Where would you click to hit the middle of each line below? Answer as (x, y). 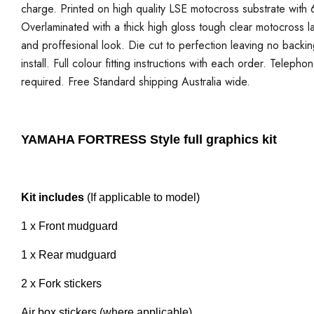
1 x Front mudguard (69, 226)
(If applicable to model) (142, 197)
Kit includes (53, 197)
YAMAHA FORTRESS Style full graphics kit (149, 139)
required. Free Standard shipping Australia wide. (136, 81)
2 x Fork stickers (61, 283)
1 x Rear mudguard (69, 254)
